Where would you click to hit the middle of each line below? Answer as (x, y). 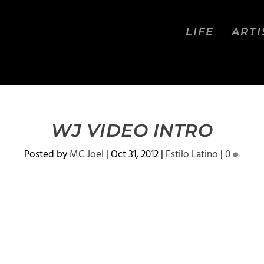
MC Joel (87, 155)
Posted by (47, 155)
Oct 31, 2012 (135, 155)
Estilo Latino (192, 155)
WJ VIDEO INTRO (132, 131)
